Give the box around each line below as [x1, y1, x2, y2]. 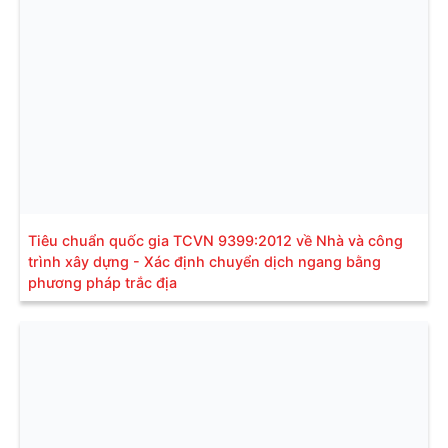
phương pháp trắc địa [28, 273, 177, 291]
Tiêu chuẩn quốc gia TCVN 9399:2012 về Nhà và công [28, 231, 403, 249]
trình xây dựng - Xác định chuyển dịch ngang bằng [28, 252, 381, 270]
